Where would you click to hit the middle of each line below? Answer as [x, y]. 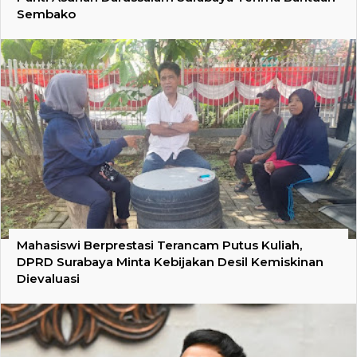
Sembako [46, 14]
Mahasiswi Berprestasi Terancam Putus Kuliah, [159, 245]
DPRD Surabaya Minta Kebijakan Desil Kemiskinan [170, 262]
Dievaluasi [48, 279]
